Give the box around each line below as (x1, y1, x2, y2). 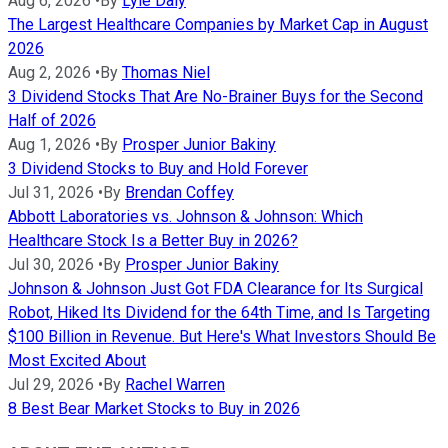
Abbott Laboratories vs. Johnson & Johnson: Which (8, 207, 363, 227)
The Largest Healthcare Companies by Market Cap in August (8, 15, 428, 35)
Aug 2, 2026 (8, 63, 91, 83)
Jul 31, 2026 (8, 183, 94, 203)
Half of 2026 (8, 111, 96, 131)
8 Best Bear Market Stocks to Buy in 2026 (8, 399, 300, 419)
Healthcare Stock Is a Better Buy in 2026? (8, 231, 298, 251)
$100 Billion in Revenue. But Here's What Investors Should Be (8, 327, 436, 347)
